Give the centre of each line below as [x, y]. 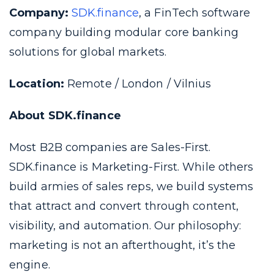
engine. [30, 265]
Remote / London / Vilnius [138, 84]
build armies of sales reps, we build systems [131, 187]
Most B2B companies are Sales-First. [110, 147]
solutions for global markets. [88, 52]
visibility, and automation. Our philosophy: [125, 226]
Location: [37, 84]
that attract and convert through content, [124, 206]
